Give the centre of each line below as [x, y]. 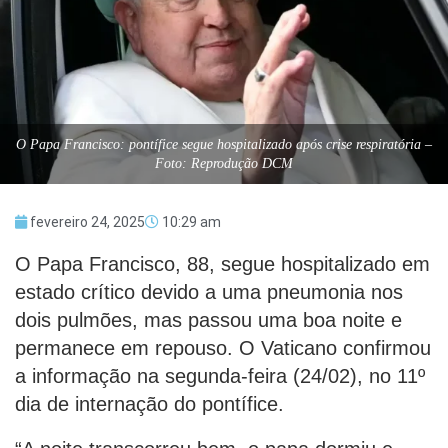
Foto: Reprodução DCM [224, 163]
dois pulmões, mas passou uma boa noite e [208, 319]
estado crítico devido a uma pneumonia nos [209, 291]
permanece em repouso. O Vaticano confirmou [223, 347]
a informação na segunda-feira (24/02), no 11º [220, 375]
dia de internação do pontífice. [149, 403]
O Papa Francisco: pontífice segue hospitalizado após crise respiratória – [224, 144]
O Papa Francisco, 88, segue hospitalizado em [222, 263]
